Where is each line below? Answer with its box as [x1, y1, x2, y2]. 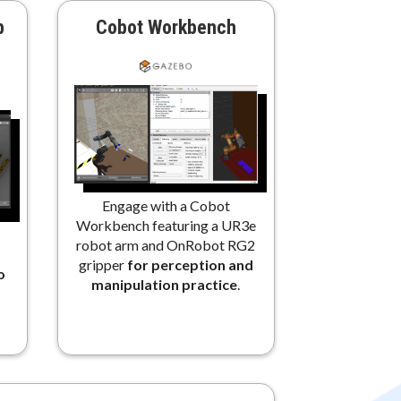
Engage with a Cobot [101, 196, 230, 214]
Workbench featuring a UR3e [75, 216, 256, 234]
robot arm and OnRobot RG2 [76, 235, 255, 253]
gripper [78, 255, 127, 273]
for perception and [126, 255, 253, 273]
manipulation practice [91, 275, 237, 293]
